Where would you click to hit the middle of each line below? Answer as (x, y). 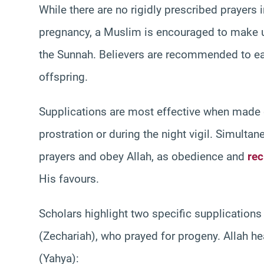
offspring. (63, 77)
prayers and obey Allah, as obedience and (143, 156)
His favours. (69, 179)
